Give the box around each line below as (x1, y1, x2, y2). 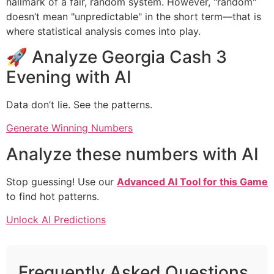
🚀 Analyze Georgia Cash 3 (6, 46, 227, 68)
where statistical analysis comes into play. (6, 24, 201, 37)
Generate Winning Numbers (6, 122, 133, 135)
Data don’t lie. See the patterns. (6, 98, 152, 111)
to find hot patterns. (6, 190, 99, 202)
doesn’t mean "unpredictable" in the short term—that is (6, 10, 261, 23)
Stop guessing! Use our (6, 175, 117, 188)
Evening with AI (6, 67, 131, 88)
